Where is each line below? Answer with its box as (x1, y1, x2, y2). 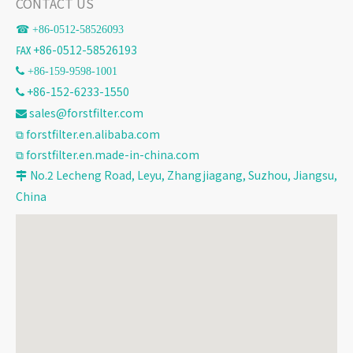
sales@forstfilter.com (29, 105, 143, 121)
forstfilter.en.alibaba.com (26, 126, 160, 143)
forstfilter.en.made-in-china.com (26, 147, 199, 163)
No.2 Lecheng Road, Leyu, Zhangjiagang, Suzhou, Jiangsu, (30, 167, 337, 184)
